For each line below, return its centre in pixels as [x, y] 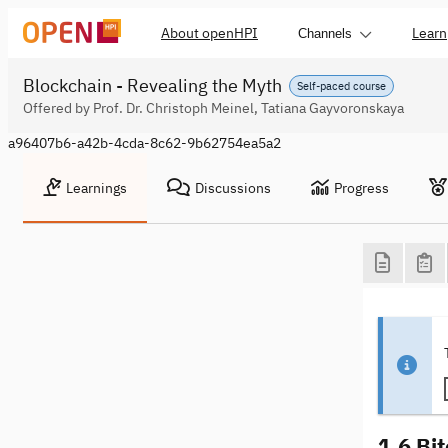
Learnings [96, 188]
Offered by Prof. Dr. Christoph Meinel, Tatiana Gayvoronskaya [213, 108]
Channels [325, 33]
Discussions [233, 188]
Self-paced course [341, 85]
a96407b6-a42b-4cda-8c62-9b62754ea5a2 [144, 143]
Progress [361, 188]
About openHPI [209, 33]
